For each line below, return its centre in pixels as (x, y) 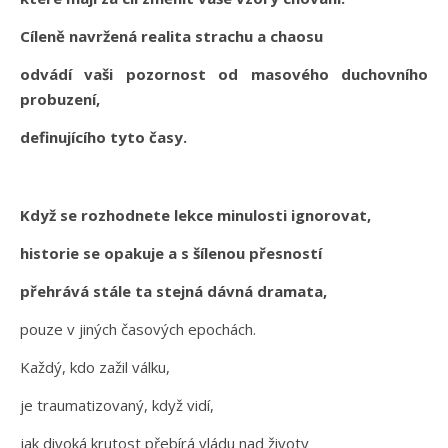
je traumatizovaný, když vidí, (117, 404)
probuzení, (60, 98)
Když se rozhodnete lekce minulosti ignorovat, (195, 214)
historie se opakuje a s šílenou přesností (171, 252)
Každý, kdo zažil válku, (95, 366)
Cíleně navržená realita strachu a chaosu (171, 35)
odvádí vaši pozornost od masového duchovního (224, 73)
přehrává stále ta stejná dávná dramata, (173, 290)
